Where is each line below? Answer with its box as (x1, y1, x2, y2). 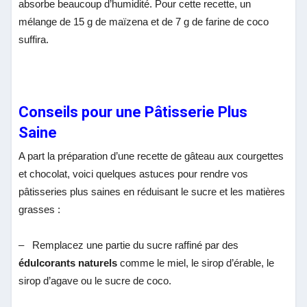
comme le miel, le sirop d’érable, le (117, 256, 275, 269)
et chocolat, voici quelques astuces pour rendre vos (19, 167, 249, 180)
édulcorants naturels (19, 256, 118, 269)
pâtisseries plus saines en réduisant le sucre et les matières (19, 185, 286, 197)
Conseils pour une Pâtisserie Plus (19, 103, 248, 121)
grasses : (19, 203, 61, 215)
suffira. (19, 33, 49, 45)
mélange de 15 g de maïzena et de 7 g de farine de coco (19, 15, 269, 27)
